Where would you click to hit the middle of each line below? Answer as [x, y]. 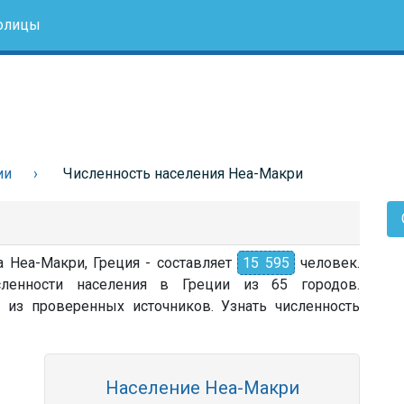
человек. [327, 263]
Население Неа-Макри [202, 388]
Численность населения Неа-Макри [183, 174]
